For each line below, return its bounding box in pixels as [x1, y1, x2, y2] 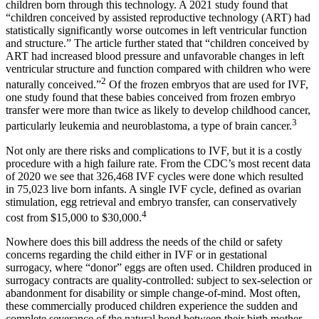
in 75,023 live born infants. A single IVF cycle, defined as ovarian [6, 182, 301, 195]
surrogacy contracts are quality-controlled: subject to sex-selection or [6, 274, 312, 287]
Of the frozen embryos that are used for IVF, [106, 78, 308, 91]
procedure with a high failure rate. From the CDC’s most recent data [6, 157, 310, 169]
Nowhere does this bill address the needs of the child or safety [6, 236, 283, 249]
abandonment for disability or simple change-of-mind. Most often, [6, 287, 300, 300]
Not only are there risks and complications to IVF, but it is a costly [6, 144, 302, 157]
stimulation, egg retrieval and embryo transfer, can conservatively [6, 195, 297, 208]
